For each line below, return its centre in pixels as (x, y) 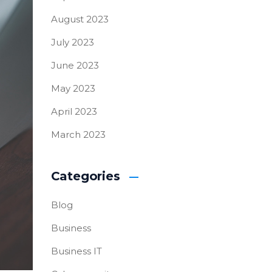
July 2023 (72, 42)
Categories (85, 176)
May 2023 (73, 88)
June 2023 (75, 65)
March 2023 (78, 134)
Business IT (76, 251)
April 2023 (74, 111)
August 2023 (80, 19)
